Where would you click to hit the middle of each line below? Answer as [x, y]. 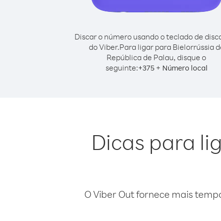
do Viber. [104, 47]
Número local [185, 68]
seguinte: [122, 68]
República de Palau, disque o [156, 57]
